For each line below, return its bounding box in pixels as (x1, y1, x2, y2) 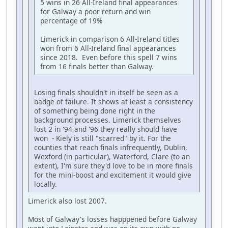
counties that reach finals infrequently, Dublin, (34, 142, 187, 152)
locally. (34, 179, 57, 189)
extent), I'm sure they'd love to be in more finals (34, 160, 193, 170)
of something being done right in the (34, 105, 155, 116)
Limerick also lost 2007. (28, 195, 107, 206)
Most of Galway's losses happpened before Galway (28, 214, 197, 224)
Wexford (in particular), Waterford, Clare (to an (34, 151, 190, 161)
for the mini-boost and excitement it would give (34, 169, 191, 180)
